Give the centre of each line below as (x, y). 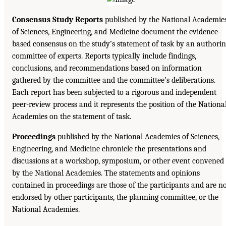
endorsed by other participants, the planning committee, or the (115, 197)
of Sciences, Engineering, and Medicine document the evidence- (116, 32)
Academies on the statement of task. (72, 117)
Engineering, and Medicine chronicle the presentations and (109, 149)
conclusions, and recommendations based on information (107, 68)
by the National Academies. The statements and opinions (106, 173)
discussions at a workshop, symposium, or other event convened (118, 161)
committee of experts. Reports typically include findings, (104, 56)
